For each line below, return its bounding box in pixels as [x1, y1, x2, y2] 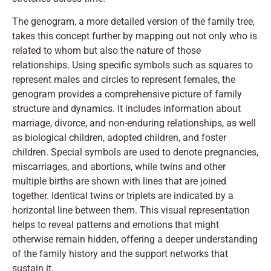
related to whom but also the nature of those [12, 45, 201, 57]
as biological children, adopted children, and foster [12, 132, 226, 144]
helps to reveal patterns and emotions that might [12, 219, 219, 231]
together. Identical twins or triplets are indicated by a [12, 190, 233, 202]
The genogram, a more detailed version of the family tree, [12, 16, 255, 28]
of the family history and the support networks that [12, 248, 228, 260]
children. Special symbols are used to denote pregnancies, [12, 146, 258, 158]
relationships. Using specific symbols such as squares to [12, 59, 253, 71]
